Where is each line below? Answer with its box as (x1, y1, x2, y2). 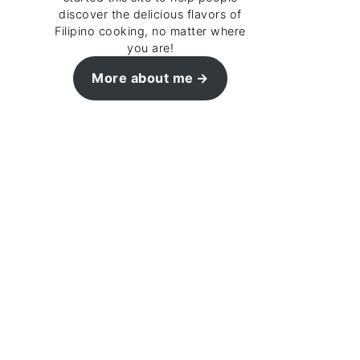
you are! (127, 41, 174, 55)
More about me (92, 69, 194, 86)
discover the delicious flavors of (59, 7, 242, 21)
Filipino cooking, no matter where (55, 24, 246, 38)
